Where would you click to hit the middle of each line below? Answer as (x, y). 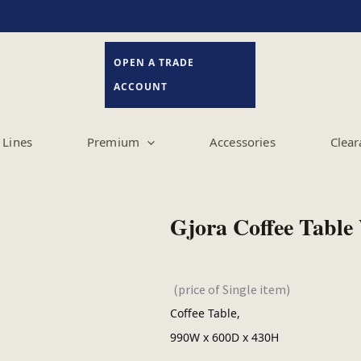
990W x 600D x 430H (224, 337)
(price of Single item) (231, 289)
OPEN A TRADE (154, 62)
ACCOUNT (141, 87)
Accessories (243, 142)
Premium (113, 142)
